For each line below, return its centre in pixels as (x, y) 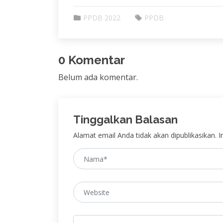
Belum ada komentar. (98, 77)
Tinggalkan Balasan (125, 119)
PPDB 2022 (102, 18)
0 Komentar (92, 60)
